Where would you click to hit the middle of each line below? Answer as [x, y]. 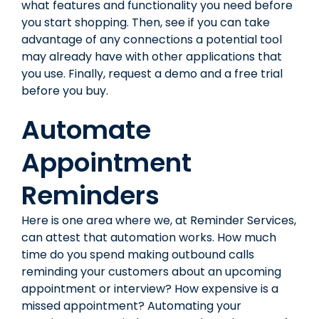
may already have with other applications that [152, 56]
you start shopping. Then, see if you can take [146, 22]
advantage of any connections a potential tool [152, 39]
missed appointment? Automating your [131, 305]
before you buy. [65, 90]
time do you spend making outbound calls [138, 254]
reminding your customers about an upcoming [151, 271]
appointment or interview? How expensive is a [150, 288]
